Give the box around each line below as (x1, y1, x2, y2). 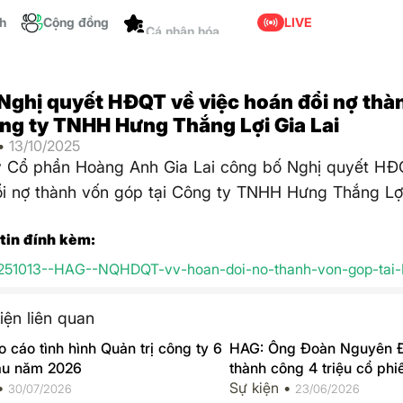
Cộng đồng (43, 14, 109, 30)
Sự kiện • (228, 378, 295, 397)
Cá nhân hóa (146, 37, 219, 53)
